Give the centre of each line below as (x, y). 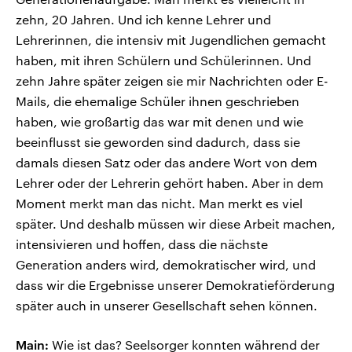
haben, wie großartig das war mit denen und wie (159, 122)
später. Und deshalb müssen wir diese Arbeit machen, (176, 224)
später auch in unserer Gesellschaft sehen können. (167, 306)
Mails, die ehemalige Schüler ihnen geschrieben (158, 101)
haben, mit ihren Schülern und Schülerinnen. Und (163, 60)
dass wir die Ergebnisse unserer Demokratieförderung (175, 285)
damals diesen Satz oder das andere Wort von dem (167, 163)
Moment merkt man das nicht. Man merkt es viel (159, 203)
